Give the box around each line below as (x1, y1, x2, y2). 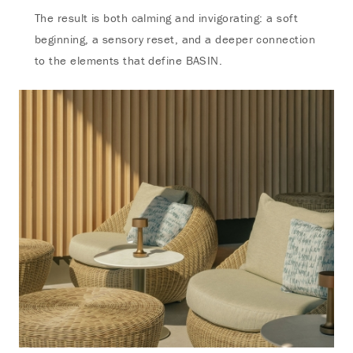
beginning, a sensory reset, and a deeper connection (35, 32, 315, 46)
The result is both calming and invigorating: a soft (35, 10, 298, 25)
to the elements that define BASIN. (35, 53, 223, 68)
